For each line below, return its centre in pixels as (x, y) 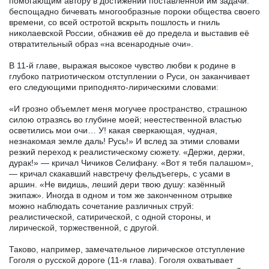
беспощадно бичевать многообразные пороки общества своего (134, 11)
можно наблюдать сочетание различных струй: (101, 206)
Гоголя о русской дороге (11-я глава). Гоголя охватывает (121, 260)
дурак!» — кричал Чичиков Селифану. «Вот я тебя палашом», (131, 162)
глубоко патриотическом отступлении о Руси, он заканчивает (129, 76)
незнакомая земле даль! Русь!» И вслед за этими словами (124, 141)
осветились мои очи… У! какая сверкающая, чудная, (113, 130)
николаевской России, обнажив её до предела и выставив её (129, 33)
